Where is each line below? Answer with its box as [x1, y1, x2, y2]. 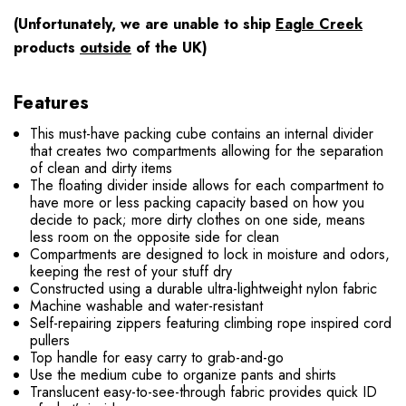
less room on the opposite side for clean [30, 227, 280, 248]
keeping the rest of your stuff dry [30, 261, 233, 283]
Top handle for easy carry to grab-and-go [30, 347, 285, 369]
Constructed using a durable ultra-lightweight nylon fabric [30, 278, 378, 300]
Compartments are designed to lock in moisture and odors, [30, 244, 391, 266]
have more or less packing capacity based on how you [30, 192, 365, 214]
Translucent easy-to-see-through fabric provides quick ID [30, 382, 378, 403]
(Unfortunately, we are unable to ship [14, 14, 275, 35]
